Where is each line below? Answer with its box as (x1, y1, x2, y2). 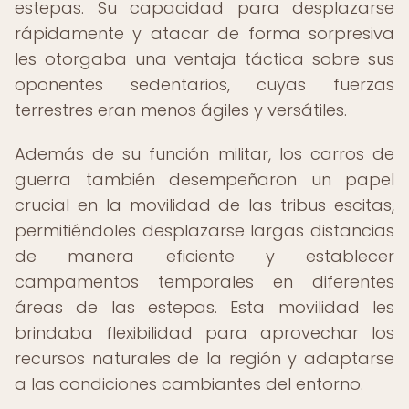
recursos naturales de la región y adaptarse (15, 347, 394, 370)
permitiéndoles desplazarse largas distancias (15, 219, 394, 242)
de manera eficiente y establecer (15, 245, 394, 267)
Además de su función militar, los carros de (15, 142, 394, 165)
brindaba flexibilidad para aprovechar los (15, 321, 394, 344)
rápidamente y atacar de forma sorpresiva (15, 22, 394, 45)
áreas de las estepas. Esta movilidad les (15, 296, 394, 319)
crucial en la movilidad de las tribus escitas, (15, 194, 394, 216)
